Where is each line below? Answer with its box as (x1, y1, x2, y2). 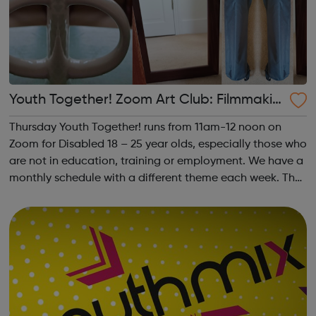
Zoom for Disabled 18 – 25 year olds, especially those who (8, 139, 307, 151)
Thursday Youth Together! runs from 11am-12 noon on (8, 122, 281, 134)
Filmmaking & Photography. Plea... (154, 207, 189, 219)
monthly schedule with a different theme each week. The (8, 173, 301, 185)
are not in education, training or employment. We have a (8, 156, 303, 168)
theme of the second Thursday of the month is (8, 190, 247, 202)
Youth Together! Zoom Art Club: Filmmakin (8, 93, 217, 108)
